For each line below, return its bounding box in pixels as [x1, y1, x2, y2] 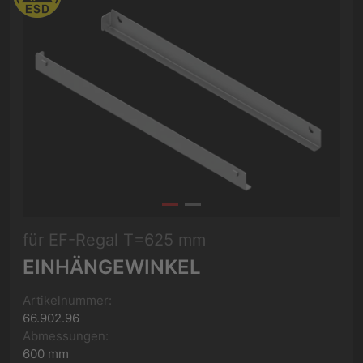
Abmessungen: [23, 328, 109, 344]
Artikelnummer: [23, 293, 112, 308]
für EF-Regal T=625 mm [23, 230, 206, 250]
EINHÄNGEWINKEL [23, 255, 201, 279]
